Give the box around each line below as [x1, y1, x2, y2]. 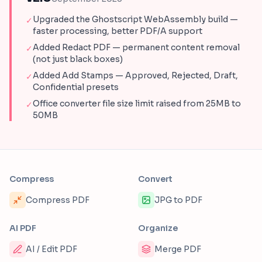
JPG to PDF [154, 195, 202, 205]
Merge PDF [154, 244, 201, 254]
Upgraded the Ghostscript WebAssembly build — [33, 14, 238, 25]
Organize [138, 223, 178, 233]
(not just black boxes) [33, 54, 123, 64]
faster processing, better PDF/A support [33, 26, 202, 36]
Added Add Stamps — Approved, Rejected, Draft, [33, 70, 238, 81]
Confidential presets [33, 82, 119, 92]
